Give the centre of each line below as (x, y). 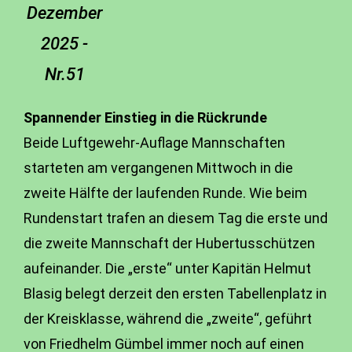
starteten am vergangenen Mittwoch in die (158, 168)
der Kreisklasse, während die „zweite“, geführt (168, 319)
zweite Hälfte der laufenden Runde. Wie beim (165, 193)
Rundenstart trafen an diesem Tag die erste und (176, 218)
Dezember (64, 13)
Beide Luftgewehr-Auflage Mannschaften (154, 143)
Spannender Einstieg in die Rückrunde (145, 117)
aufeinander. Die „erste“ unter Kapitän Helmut (167, 268)
